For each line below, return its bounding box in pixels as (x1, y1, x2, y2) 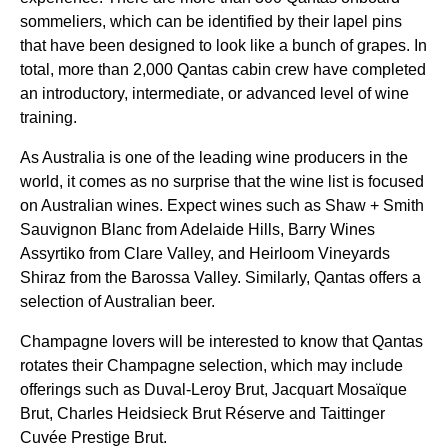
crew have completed (271, 61, 426, 78)
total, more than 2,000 (20, 61, 177, 78)
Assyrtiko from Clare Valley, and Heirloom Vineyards (20, 245, 390, 262)
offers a (365, 269, 421, 286)
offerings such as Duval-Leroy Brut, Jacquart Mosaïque (20, 381, 407, 398)
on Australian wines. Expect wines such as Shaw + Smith (20, 197, 424, 214)
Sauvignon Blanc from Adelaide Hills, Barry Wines (20, 221, 375, 238)
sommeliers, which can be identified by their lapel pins (20, 13, 402, 30)
